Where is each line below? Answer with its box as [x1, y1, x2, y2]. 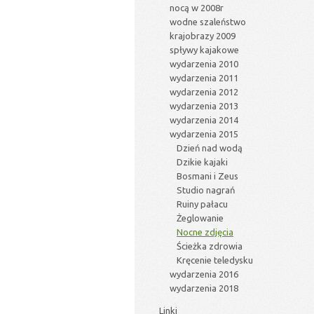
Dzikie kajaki [177, 157, 228, 167]
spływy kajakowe [170, 45, 239, 55]
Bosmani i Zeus [177, 171, 238, 181]
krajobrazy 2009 [170, 31, 235, 41]
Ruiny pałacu [177, 199, 228, 209]
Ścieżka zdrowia [177, 241, 243, 251]
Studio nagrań [177, 185, 235, 195]
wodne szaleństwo [170, 17, 246, 27]
